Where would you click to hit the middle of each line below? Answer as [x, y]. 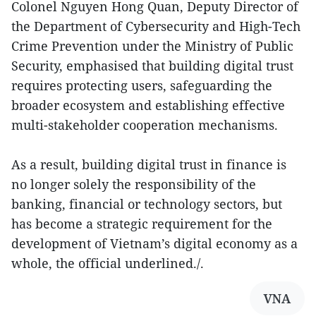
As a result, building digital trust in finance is [149, 164]
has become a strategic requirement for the [142, 223]
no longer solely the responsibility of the [134, 184]
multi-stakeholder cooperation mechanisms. [145, 124]
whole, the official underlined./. [108, 263]
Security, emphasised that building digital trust [152, 65]
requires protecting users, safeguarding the [142, 85]
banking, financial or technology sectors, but [147, 203]
